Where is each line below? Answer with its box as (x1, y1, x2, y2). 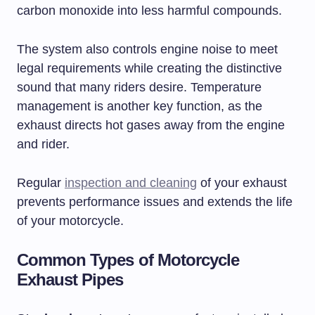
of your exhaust (197, 175, 287, 190)
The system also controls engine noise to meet (17, 41, 278, 56)
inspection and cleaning (65, 175, 197, 190)
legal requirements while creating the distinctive (17, 60, 282, 75)
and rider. (17, 136, 70, 151)
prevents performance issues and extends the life (17, 194, 292, 209)
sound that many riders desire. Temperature (17, 79, 262, 94)
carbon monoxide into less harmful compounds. (17, 3, 282, 18)
